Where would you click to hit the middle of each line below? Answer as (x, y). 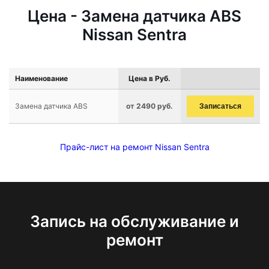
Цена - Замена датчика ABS (134, 16)
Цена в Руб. (150, 78)
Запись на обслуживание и (134, 221)
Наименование (41, 78)
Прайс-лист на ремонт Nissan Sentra (134, 147)
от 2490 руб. (150, 106)
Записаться (220, 106)
